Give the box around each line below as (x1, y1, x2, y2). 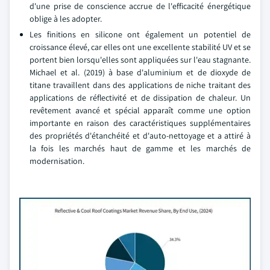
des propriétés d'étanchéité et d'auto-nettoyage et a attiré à (30, 130, 251, 141)
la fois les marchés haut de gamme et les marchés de (30, 143, 251, 154)
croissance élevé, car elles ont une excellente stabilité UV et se (30, 42, 251, 52)
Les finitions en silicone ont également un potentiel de (30, 29, 251, 40)
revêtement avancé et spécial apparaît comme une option (30, 105, 251, 116)
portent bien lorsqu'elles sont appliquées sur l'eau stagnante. (30, 54, 251, 65)
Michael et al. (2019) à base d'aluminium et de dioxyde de (30, 67, 251, 78)
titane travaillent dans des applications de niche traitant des (30, 80, 251, 90)
